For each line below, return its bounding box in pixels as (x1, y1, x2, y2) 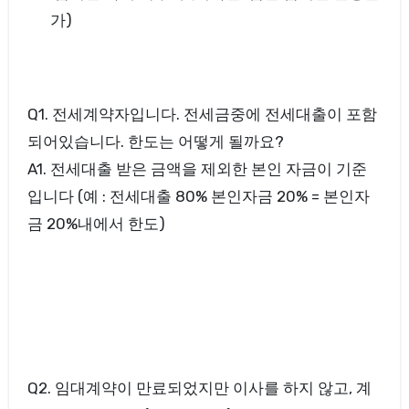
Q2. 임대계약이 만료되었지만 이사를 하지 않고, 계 (26, 378, 372, 397)
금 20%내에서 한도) (26, 214, 165, 233)
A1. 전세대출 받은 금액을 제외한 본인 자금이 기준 (26, 159, 367, 178)
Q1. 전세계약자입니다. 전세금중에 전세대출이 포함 (26, 104, 377, 123)
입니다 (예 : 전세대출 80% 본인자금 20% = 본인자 (26, 186, 370, 205)
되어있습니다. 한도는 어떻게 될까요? (26, 131, 284, 151)
